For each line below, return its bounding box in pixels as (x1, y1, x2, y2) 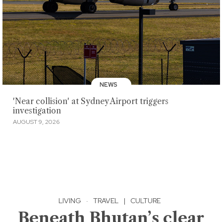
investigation (12, 106, 61, 116)
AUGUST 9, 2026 (12, 117, 59, 126)
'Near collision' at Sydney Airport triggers (12, 97, 168, 107)
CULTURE (130, 196, 161, 205)
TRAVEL (93, 196, 118, 205)
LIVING (58, 196, 81, 205)
